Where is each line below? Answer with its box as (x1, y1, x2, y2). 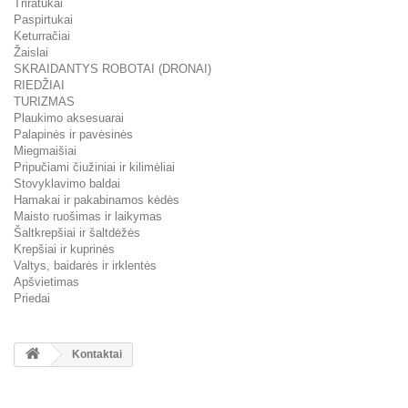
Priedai (14, 291, 50, 305)
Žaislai (14, 45, 48, 59)
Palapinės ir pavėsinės (14, 127, 133, 141)
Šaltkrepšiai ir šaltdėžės (14, 225, 140, 240)
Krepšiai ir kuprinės (14, 241, 115, 256)
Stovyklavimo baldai (14, 176, 120, 190)
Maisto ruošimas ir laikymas (14, 209, 162, 223)
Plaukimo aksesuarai (14, 110, 124, 125)
